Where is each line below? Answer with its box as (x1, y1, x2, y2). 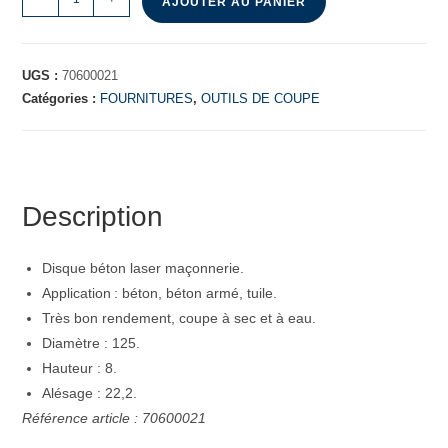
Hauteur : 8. (42, 360, 118, 377)
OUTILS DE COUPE (201, 91, 321, 107)
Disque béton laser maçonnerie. (42, 260, 245, 277)
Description (22, 201, 164, 233)
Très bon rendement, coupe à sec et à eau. (42, 310, 317, 327)
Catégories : (22, 91, 101, 107)
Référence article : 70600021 (22, 410, 207, 427)
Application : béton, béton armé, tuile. (42, 285, 278, 302)
